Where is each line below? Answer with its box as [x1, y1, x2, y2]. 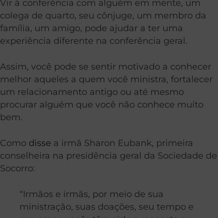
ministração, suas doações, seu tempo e [19, 201, 194, 212]
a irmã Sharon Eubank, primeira [51, 137, 193, 148]
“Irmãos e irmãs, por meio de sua [19, 188, 163, 199]
